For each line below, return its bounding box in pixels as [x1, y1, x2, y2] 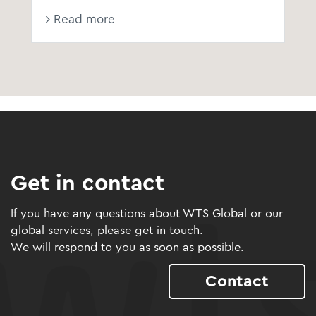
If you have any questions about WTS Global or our [11, 207, 283, 219]
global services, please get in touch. [11, 224, 203, 236]
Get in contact [11, 171, 164, 195]
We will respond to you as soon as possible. [11, 241, 244, 253]
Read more [50, 13, 115, 25]
